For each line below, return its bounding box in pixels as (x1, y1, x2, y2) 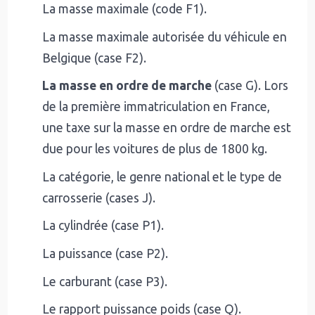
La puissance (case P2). (42, 247, 168, 260)
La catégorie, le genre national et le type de (42, 169, 282, 184)
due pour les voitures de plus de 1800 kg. (42, 142, 267, 156)
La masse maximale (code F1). (42, 2, 207, 16)
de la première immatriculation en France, (42, 100, 270, 114)
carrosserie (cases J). (42, 191, 155, 205)
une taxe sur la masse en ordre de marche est (42, 121, 291, 135)
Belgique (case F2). (42, 51, 146, 65)
